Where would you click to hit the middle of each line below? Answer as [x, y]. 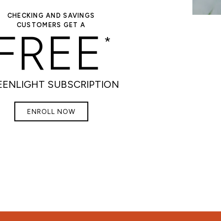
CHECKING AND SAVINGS [51, 15]
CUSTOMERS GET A [51, 25]
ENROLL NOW [51, 111]
